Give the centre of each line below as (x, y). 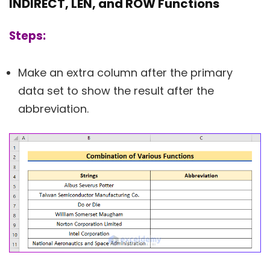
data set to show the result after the (116, 91)
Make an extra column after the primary (125, 73)
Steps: (27, 36)
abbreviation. (53, 109)
